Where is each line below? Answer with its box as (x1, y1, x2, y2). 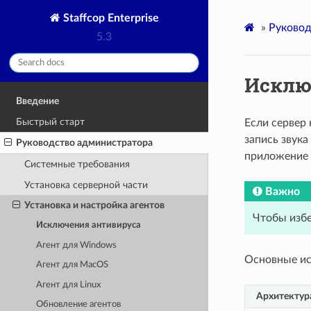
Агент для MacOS (36, 260, 109, 270)
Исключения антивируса (36, 221, 142, 230)
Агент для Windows (36, 240, 117, 250)
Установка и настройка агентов (24, 200, 165, 211)
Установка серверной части (24, 179, 148, 190)
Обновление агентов (36, 300, 121, 310)
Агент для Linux (36, 280, 101, 289)
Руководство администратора (16, 137, 153, 149)
